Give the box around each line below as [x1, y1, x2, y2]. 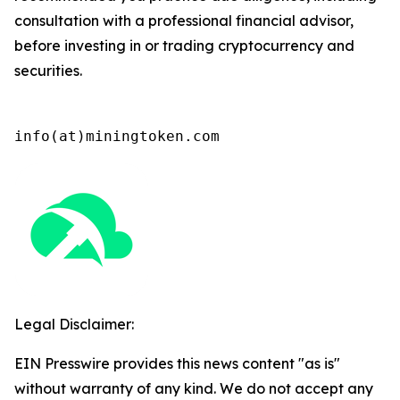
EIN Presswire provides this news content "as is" [14, 354, 340, 373]
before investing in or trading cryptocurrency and [14, 37, 354, 55]
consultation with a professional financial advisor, [14, 12, 354, 30]
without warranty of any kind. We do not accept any [14, 379, 373, 398]
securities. [14, 62, 82, 80]
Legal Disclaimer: [14, 315, 134, 334]
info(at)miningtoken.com [14, 128, 220, 146]
